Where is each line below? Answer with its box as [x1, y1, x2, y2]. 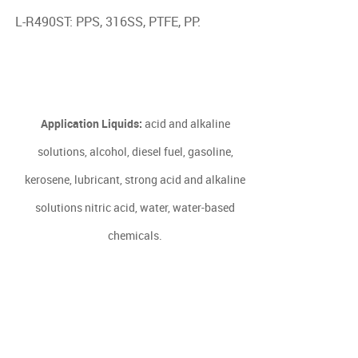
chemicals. [108, 228, 163, 243]
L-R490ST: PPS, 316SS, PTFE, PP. [14, 13, 201, 30]
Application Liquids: [40, 116, 142, 131]
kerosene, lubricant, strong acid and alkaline [25, 172, 246, 187]
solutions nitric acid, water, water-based [35, 200, 236, 215]
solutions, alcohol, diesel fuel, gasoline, [37, 144, 233, 159]
